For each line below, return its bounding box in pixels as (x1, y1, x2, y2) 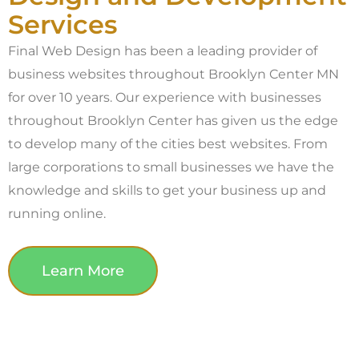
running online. (8, 206, 106, 221)
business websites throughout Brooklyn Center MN (8, 67, 339, 82)
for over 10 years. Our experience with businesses (8, 90, 321, 105)
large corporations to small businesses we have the (8, 159, 334, 175)
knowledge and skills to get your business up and (8, 183, 326, 198)
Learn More (42, 261, 124, 280)
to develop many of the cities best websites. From (8, 136, 328, 151)
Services (8, 9, 117, 40)
